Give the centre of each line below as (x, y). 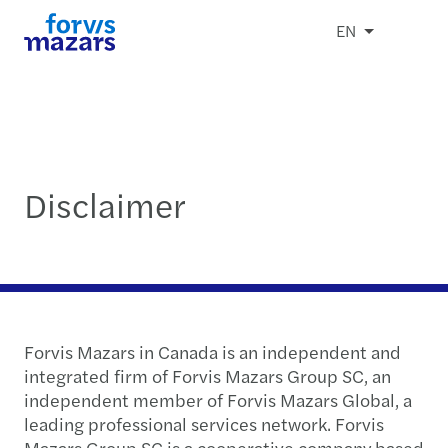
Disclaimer (105, 203)
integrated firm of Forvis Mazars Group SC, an (207, 375)
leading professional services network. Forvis (204, 423)
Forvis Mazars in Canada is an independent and (212, 351)
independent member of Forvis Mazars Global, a (218, 399)
